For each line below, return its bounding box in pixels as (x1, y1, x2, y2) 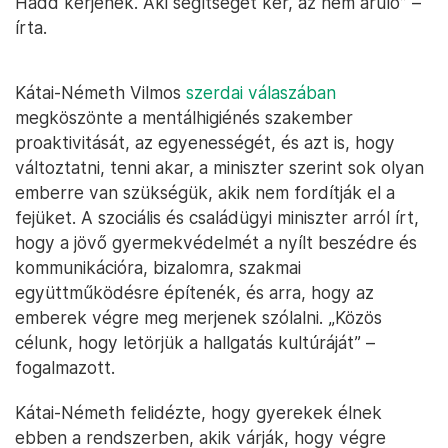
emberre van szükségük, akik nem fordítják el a (15, 182, 395, 203)
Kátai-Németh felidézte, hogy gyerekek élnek (15, 402, 382, 423)
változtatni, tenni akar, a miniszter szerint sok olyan (15, 157, 424, 178)
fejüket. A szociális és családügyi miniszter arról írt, (15, 207, 419, 228)
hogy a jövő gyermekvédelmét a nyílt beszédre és (15, 232, 417, 253)
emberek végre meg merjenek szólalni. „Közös (15, 307, 382, 328)
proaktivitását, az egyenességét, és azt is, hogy (15, 132, 395, 153)
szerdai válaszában (186, 82, 336, 103)
